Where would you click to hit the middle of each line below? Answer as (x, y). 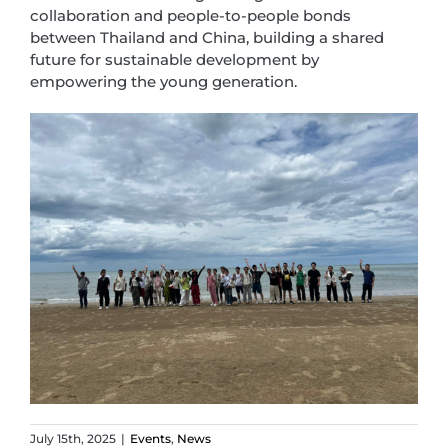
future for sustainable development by (174, 59)
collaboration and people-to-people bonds (190, 15)
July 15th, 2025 (73, 438)
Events (150, 438)
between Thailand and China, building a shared (207, 37)
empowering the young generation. (163, 81)
